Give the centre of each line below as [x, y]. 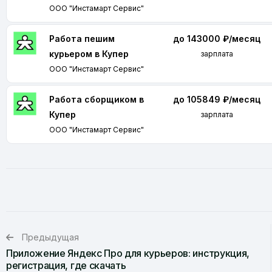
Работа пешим [82, 39]
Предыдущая [50, 237]
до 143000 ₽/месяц [217, 39]
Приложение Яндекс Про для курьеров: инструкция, [128, 253]
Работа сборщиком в [97, 99]
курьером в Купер [89, 54]
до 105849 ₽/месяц [217, 99]
